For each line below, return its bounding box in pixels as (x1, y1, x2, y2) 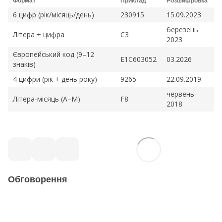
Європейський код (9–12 (13, 50, 94, 59)
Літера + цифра (13, 30, 64, 40)
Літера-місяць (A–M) (13, 94, 80, 104)
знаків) (13, 59, 36, 69)
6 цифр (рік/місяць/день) (13, 10, 94, 20)
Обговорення (8, 174, 67, 185)
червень (166, 89, 194, 99)
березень (166, 25, 198, 35)
